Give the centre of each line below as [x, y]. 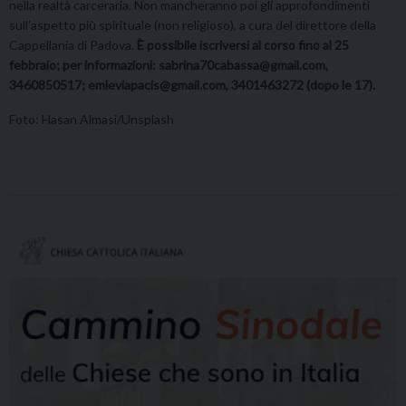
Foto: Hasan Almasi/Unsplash [92, 120]
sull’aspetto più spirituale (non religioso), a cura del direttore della [193, 25]
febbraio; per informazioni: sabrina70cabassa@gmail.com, [169, 65]
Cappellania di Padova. [73, 45]
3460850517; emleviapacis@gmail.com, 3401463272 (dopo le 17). [192, 85]
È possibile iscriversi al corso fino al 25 [243, 45]
